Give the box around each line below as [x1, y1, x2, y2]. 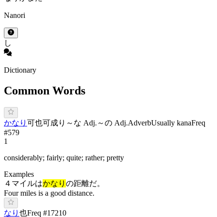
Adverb [128, 118, 151, 127]
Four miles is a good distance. [4, 188, 94, 197]
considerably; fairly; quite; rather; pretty [4, 153, 124, 162]
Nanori [4, 11, 25, 20]
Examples [4, 170, 34, 178]
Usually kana [151, 118, 191, 127]
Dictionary [4, 66, 36, 75]
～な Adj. [66, 118, 97, 127]
